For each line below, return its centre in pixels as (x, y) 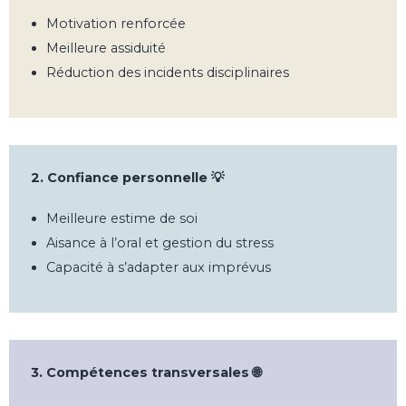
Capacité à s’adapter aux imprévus (159, 267)
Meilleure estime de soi (122, 218)
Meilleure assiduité (106, 48)
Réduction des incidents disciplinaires (168, 72)
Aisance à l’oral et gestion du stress (160, 242)
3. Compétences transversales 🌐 (146, 372)
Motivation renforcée (116, 23)
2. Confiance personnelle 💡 (127, 177)
